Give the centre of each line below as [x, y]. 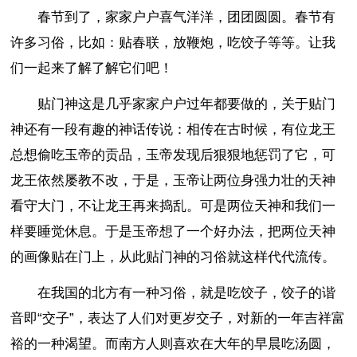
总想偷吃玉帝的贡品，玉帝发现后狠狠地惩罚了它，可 [173, 155]
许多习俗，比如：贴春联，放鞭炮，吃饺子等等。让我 [173, 43]
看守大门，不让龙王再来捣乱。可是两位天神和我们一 [173, 206]
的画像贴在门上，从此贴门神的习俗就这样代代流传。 [173, 257]
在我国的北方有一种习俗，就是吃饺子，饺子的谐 [187, 292]
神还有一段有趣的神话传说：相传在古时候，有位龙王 [173, 130]
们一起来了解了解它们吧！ [92, 69]
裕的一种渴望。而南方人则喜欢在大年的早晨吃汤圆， [173, 343]
